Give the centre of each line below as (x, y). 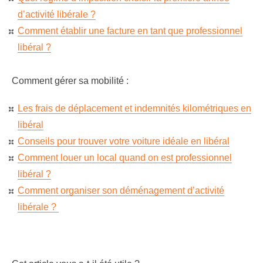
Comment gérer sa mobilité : (70, 81)
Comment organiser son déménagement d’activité (121, 190)
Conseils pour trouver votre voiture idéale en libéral (124, 141)
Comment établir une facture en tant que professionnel (130, 31)
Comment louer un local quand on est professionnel (125, 158)
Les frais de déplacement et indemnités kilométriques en (134, 108)
